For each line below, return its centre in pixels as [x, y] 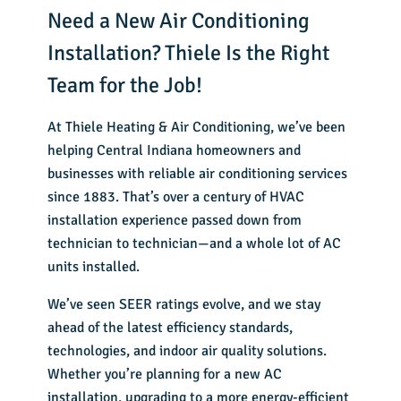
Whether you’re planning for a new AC [165, 375]
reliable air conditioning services [248, 174]
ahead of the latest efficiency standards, [171, 328]
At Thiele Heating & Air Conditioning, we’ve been [197, 128]
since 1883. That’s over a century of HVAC [176, 197]
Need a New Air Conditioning [179, 21]
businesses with [98, 174]
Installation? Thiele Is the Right [189, 53]
